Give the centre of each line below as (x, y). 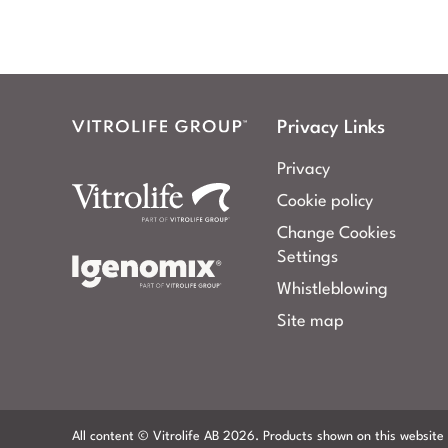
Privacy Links (331, 128)
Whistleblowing (332, 289)
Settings (307, 257)
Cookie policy (325, 201)
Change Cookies (336, 233)
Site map (310, 321)
